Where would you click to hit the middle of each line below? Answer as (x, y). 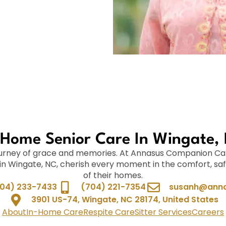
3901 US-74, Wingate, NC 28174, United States (125, 200)
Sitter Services (163, 212)
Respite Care (109, 212)
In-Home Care (55, 212)
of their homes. (113, 175)
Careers (208, 212)
